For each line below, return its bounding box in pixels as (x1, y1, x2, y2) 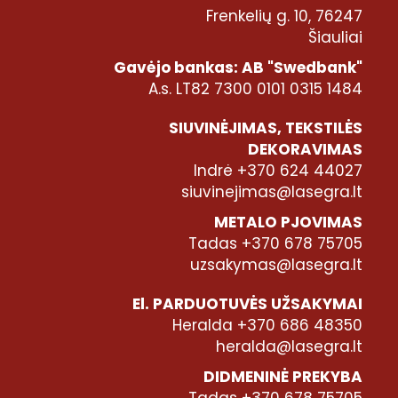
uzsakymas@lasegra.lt (190, 253, 362, 275)
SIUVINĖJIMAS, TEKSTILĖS (169, 116, 362, 139)
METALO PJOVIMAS (214, 211, 362, 233)
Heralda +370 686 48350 (172, 314, 362, 336)
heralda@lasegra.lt (216, 335, 362, 357)
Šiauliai (308, 26, 362, 48)
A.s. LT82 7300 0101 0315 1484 (148, 77, 362, 99)
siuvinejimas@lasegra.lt (181, 180, 362, 203)
